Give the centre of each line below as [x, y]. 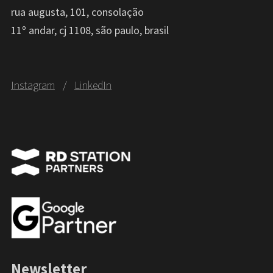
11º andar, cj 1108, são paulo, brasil [90, 30]
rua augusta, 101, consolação [77, 12]
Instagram [33, 85]
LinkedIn [93, 85]
